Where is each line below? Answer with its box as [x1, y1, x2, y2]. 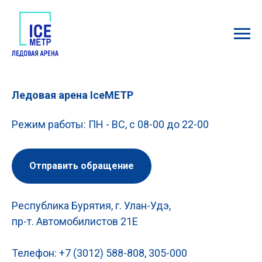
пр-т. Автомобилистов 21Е [12, 215, 138, 227]
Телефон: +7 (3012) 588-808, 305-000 [12, 246, 187, 259]
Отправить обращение [29, 160, 134, 171]
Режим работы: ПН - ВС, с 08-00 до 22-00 [12, 118, 209, 130]
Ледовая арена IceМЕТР [12, 89, 133, 101]
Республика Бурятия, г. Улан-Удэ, [12, 199, 171, 212]
